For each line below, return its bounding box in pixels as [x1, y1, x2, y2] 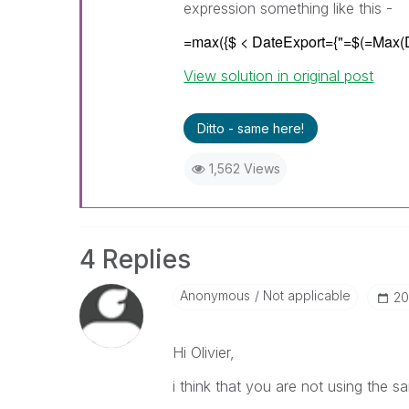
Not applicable [258, 288, 351, 303]
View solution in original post [184, 67, 374, 85]
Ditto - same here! [197, 121, 305, 136]
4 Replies [79, 244, 191, 275]
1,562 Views [208, 161, 280, 176]
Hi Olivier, [172, 343, 235, 362]
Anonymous [179, 288, 250, 303]
